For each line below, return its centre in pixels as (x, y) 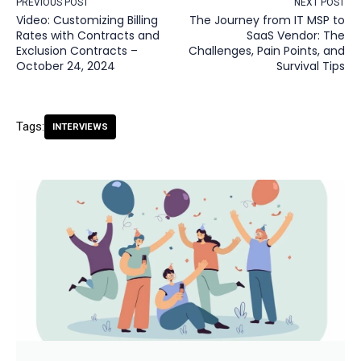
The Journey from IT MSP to (267, 20)
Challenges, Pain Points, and (267, 51)
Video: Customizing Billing (87, 20)
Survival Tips (311, 66)
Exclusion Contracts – (77, 51)
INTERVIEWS (80, 127)
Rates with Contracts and (88, 35)
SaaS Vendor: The (296, 35)
